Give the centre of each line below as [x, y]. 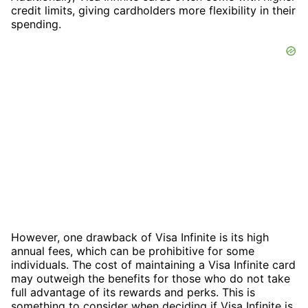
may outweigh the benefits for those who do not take [151, 278]
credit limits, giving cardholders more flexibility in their [153, 10]
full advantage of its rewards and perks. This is [133, 292]
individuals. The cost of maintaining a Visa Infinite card [153, 264]
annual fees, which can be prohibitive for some [133, 251]
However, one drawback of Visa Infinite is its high [140, 237]
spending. [36, 24]
